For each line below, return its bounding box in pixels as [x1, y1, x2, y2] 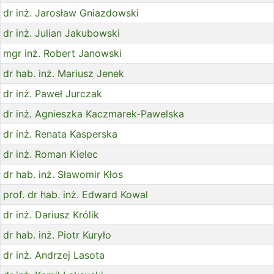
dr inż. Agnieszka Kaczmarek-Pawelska [3, 108, 184, 120]
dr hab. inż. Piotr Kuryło [3, 229, 111, 242]
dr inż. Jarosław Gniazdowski [3, 7, 139, 20]
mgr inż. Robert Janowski [3, 47, 122, 60]
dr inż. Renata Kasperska [3, 128, 117, 141]
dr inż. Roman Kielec [3, 148, 98, 161]
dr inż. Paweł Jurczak [3, 87, 102, 100]
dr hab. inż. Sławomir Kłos [3, 168, 123, 181]
